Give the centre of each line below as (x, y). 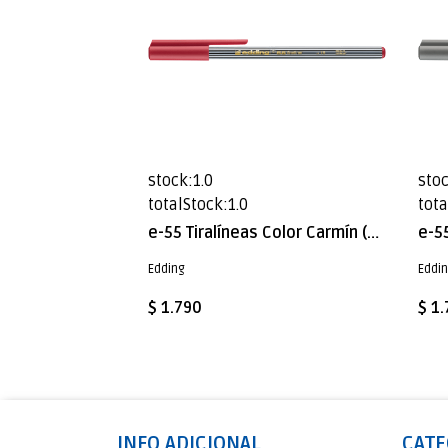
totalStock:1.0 (198, 205)
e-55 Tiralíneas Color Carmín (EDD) (373, 233)
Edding (166, 269)
